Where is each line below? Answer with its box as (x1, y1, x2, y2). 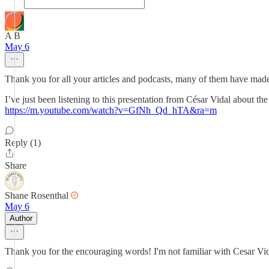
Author (10, 214, 32, 223)
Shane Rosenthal (5, 190, 68, 201)
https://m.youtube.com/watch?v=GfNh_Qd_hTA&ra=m (5, 105, 217, 115)
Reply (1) (5, 138, 41, 148)
